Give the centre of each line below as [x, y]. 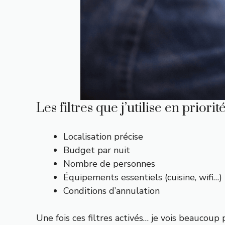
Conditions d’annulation [111, 191]
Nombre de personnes [109, 164]
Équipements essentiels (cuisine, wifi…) [143, 177]
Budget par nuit [97, 150]
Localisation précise [103, 137]
